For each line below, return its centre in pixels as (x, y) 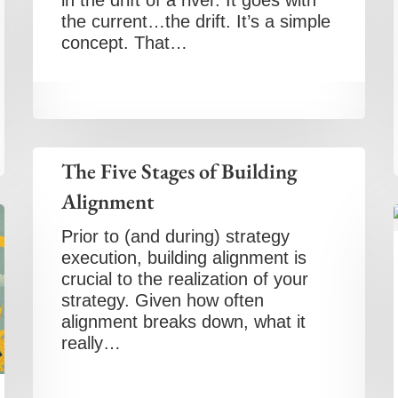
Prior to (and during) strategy (176, 236)
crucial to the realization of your (185, 279)
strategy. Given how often (163, 300)
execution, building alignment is (184, 258)
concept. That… (125, 43)
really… (92, 343)
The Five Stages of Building (179, 171)
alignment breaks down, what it (184, 322)
